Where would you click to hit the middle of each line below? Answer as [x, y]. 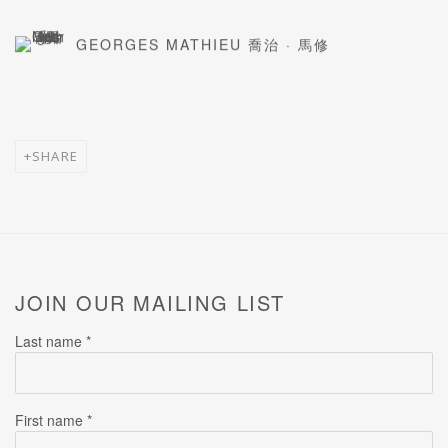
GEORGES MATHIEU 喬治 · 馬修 [203, 43]
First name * [53, 419]
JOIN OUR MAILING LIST [150, 302]
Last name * [53, 340]
